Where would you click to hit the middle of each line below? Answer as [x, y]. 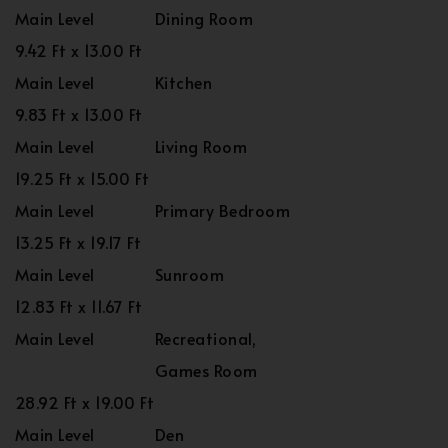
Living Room [201, 146]
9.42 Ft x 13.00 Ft [79, 50]
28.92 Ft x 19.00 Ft [85, 402]
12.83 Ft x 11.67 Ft [79, 306]
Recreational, [206, 338]
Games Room [206, 370]
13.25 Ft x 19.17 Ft [78, 242]
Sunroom [190, 274]
